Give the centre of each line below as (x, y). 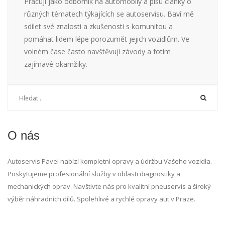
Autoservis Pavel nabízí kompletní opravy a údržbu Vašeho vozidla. (110, 161)
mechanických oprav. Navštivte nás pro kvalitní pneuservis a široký (109, 187)
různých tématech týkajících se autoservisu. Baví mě (109, 14)
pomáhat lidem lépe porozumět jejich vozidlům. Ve (107, 39)
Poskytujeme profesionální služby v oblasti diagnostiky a (94, 174)
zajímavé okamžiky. (56, 64)
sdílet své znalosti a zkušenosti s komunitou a (98, 27)
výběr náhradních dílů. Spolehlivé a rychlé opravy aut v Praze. (101, 199)
